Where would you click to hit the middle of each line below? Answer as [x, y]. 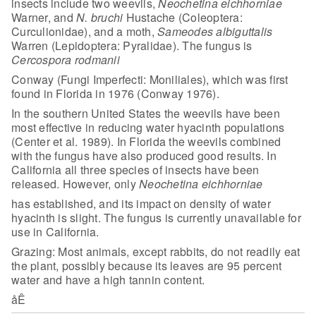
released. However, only [75, 183]
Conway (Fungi [51, 79]
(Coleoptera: [209, 17]
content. [183, 279]
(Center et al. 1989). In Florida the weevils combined [146, 141]
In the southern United [68, 113]
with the [31, 155]
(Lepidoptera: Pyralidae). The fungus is [150, 45]
